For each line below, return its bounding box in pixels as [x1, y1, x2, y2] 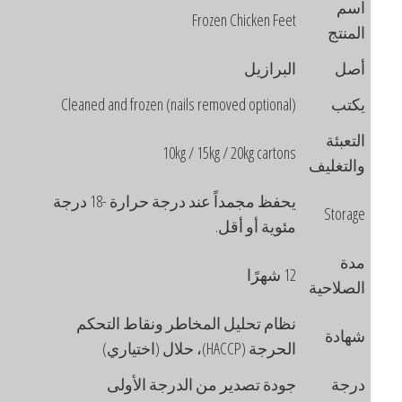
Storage [356, 202, 398, 224]
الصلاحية [341, 275, 398, 298]
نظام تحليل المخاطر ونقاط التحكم [109, 311, 328, 334]
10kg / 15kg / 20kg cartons [195, 141, 328, 163]
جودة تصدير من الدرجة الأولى [139, 372, 328, 395]
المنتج [360, 21, 398, 43]
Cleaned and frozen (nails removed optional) [93, 92, 328, 115]
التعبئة [358, 128, 398, 151]
